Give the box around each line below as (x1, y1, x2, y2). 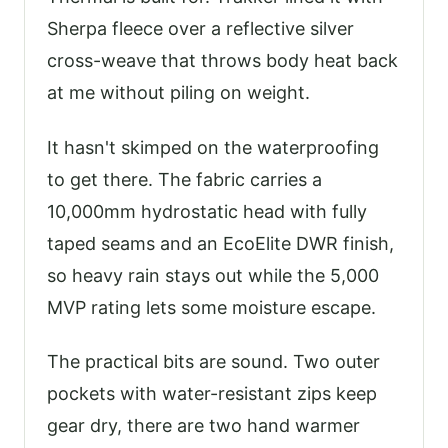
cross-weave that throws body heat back (47, 50, 398, 72)
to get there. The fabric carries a (47, 168, 322, 190)
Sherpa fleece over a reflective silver (47, 18, 354, 40)
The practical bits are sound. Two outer (47, 351, 380, 373)
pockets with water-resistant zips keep (47, 383, 377, 405)
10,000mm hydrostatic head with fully (47, 200, 367, 222)
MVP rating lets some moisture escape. (47, 296, 376, 318)
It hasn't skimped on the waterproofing (47, 136, 379, 158)
